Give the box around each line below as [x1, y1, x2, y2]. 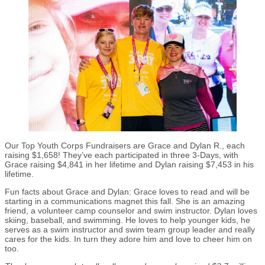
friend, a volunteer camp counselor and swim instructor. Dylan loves [5, 206, 257, 216]
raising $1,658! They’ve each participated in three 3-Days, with [5, 150, 238, 160]
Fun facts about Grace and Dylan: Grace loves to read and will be [5, 187, 250, 197]
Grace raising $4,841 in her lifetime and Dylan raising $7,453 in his [5, 160, 254, 170]
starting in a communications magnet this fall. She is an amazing [5, 196, 245, 206]
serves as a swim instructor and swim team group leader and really [5, 225, 255, 235]
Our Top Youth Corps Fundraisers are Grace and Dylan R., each [5, 141, 245, 151]
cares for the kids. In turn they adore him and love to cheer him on [5, 234, 252, 244]
